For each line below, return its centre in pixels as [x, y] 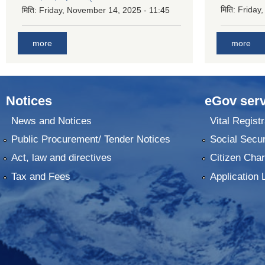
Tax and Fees [41, 176]
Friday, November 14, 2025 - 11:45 [104, 10]
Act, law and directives [61, 158]
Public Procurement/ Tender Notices [91, 140]
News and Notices [51, 121]
